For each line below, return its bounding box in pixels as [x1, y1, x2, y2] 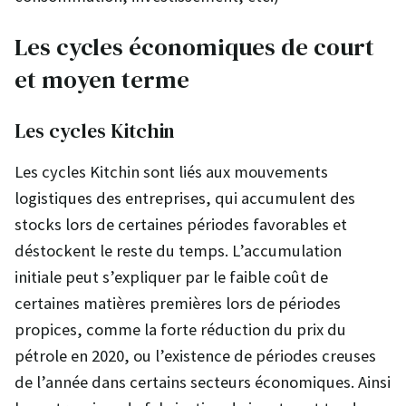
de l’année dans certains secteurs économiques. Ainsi [14, 371, 391, 392]
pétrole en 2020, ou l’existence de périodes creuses [14, 344, 376, 366]
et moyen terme [14, 63, 189, 96]
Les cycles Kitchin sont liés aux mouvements [14, 160, 328, 182]
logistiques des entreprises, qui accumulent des [14, 187, 355, 208]
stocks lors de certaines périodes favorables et [14, 213, 347, 235]
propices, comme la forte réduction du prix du [14, 318, 346, 340]
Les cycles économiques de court [14, 30, 374, 63]
